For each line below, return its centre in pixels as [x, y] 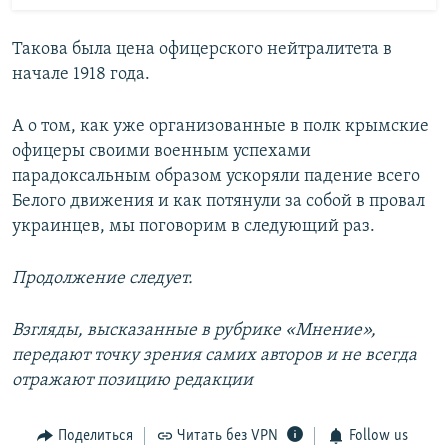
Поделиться [95, 436]
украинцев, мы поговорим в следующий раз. [193, 227]
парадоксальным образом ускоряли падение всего [216, 177]
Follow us [378, 436]
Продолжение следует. [102, 279]
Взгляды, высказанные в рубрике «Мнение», [194, 331]
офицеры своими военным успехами [161, 152]
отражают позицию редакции [132, 381]
